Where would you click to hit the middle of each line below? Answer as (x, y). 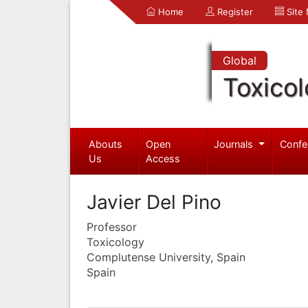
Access (163, 158)
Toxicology (115, 242)
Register (234, 12)
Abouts (105, 144)
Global (239, 60)
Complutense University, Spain (166, 257)
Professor (112, 227)
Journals (235, 144)
